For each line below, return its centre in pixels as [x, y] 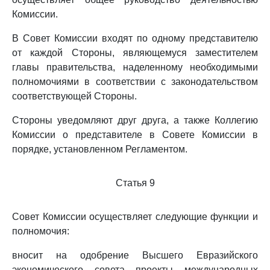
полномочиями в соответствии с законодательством [135, 82]
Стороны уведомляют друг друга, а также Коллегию [135, 120]
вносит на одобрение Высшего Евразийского [135, 255]
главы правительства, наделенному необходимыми [135, 67]
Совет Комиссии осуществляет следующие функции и [135, 217]
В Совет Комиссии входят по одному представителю [135, 38]
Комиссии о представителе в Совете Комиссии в [135, 135]
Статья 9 [135, 183]
